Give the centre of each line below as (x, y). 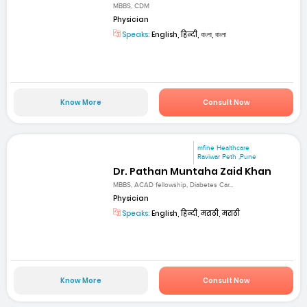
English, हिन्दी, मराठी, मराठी (195, 213)
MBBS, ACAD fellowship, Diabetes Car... (173, 185)
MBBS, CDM (132, 7)
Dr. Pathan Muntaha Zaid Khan (193, 171)
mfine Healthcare (224, 148)
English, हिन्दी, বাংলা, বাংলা (188, 35)
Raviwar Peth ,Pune (227, 157)
